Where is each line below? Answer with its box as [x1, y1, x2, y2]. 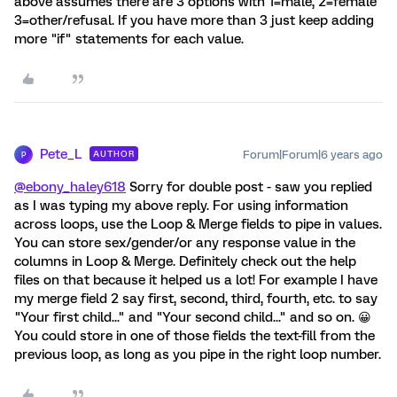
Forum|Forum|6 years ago [243, 148, 383, 161]
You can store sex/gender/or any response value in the [14, 235, 355, 251]
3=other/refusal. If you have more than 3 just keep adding [14, 12, 374, 28]
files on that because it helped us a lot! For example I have [14, 272, 378, 288]
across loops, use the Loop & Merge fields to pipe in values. [14, 216, 382, 232]
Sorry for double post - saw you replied [126, 179, 372, 195]
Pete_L [40, 146, 82, 162]
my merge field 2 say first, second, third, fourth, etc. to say [14, 291, 378, 307]
